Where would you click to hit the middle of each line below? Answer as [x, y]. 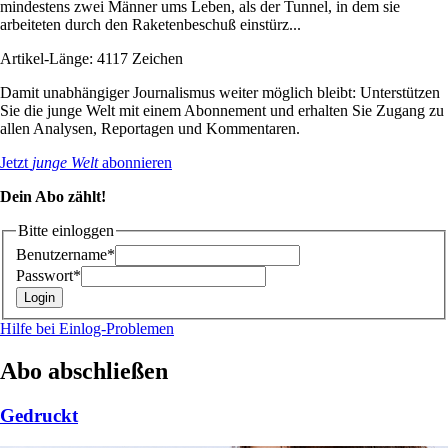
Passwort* [48, 276]
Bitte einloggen [66, 230]
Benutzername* [65, 255]
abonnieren [135, 162]
